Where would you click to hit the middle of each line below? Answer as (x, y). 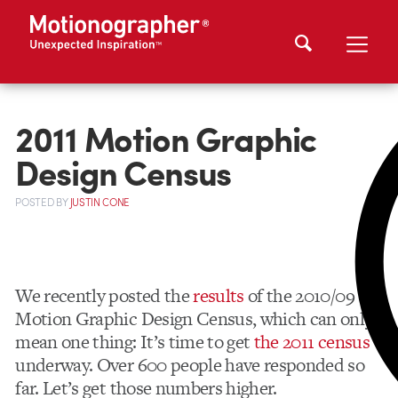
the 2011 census (311, 341)
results (219, 295)
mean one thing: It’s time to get (135, 341)
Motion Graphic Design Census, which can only (194, 318)
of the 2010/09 (299, 295)
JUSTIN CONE (99, 203)
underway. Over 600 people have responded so (190, 364)
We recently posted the (104, 295)
